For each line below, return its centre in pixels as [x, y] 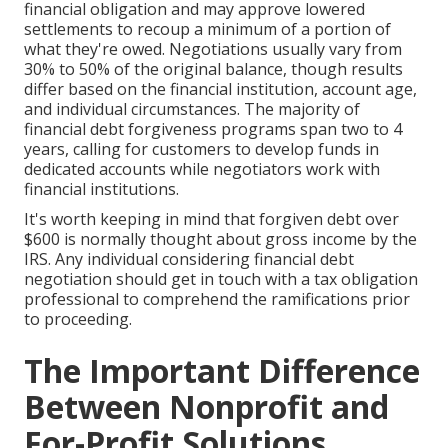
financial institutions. [101, 189]
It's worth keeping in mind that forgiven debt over [211, 219]
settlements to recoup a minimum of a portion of [207, 29]
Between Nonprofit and [206, 407]
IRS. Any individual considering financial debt [189, 259]
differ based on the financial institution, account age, [220, 89]
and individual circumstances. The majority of [192, 109]
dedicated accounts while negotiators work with [202, 169]
